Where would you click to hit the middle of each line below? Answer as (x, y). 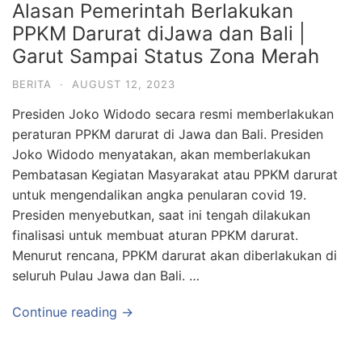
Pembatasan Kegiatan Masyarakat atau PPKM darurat (175, 175)
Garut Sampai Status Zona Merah (166, 56)
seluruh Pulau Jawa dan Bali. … (106, 276)
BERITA (32, 84)
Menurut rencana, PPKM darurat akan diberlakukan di (175, 255)
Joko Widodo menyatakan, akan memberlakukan (161, 154)
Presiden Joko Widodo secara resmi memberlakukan (173, 114)
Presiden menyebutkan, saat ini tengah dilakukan (161, 215)
